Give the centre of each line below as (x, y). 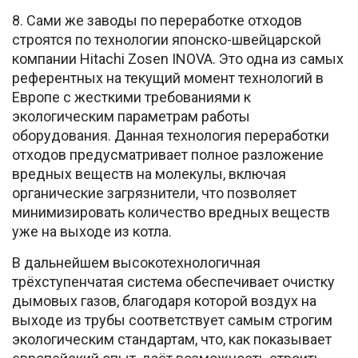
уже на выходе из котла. (92, 231)
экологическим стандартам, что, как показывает (172, 339)
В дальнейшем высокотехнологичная (136, 262)
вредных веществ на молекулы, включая (149, 173)
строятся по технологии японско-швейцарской (167, 39)
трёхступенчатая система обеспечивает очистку (173, 281)
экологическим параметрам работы (131, 116)
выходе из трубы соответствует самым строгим (172, 320)
